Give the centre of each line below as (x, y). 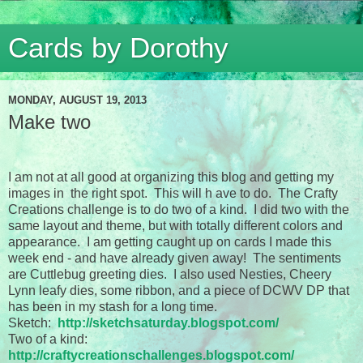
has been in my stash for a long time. (113, 306)
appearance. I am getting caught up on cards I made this (170, 241)
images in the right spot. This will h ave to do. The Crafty (173, 193)
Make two (49, 122)
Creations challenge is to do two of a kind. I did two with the (179, 209)
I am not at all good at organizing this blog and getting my (171, 177)
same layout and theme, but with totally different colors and (175, 225)
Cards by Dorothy (118, 48)
